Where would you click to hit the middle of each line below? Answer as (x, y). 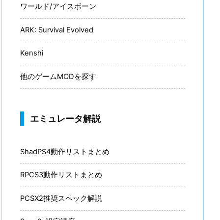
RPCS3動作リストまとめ (61, 175)
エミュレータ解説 (65, 118)
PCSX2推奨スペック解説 (61, 198)
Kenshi (32, 53)
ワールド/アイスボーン (58, 7)
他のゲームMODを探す (58, 76)
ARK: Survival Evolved (57, 30)
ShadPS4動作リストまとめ (65, 151)
